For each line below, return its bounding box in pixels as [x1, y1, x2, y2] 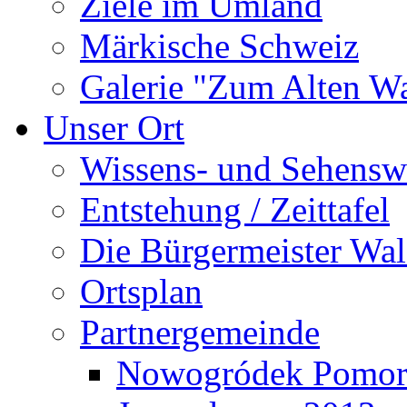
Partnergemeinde [80, 313, 320, 352]
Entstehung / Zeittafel [80, 190, 390, 229]
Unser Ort [44, 108, 184, 147]
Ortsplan [80, 272, 203, 311]
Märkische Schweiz [80, 26, 359, 65]
